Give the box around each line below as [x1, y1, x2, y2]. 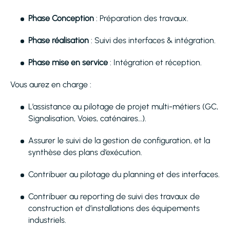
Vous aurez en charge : [10, 80, 93, 89]
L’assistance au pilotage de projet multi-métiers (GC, [28, 102, 218, 111]
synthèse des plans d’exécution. [28, 147, 142, 157]
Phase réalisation [28, 35, 89, 45]
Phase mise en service [28, 57, 108, 67]
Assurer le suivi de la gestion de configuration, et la [28, 136, 210, 145]
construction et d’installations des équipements [28, 203, 200, 213]
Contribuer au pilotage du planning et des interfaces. [28, 169, 220, 179]
